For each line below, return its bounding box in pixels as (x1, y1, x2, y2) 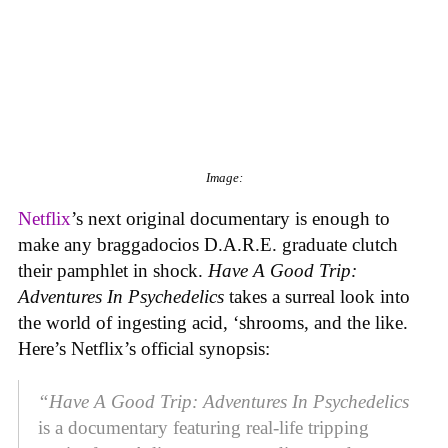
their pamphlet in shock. (18, 259, 208, 281)
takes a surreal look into (229, 285, 410, 307)
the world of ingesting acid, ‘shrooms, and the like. (18, 311, 408, 333)
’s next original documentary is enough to (71, 207, 390, 229)
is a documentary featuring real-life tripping (38, 417, 369, 439)
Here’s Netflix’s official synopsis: (18, 337, 270, 359)
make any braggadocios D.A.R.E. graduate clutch (18, 233, 398, 255)
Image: (205, 169, 243, 185)
